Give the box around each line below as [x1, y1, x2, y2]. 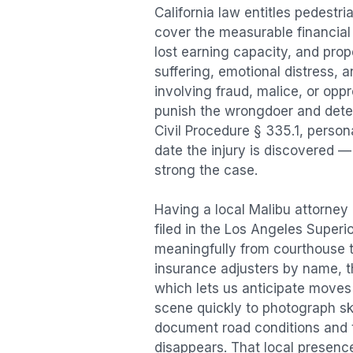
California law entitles [154, 4, 295, 20]
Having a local [154, 202, 249, 218]
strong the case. [154, 162, 258, 178]
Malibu [249, 202, 291, 218]
